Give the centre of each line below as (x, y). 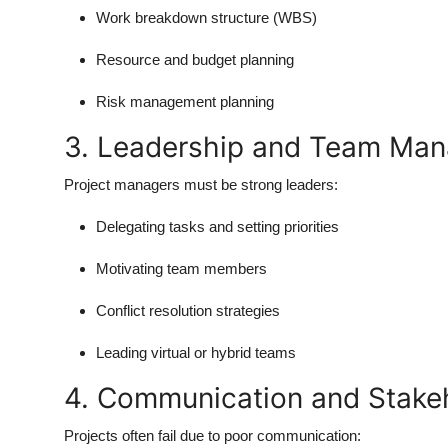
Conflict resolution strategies (188, 310)
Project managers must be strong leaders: (201, 184)
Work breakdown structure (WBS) (206, 17)
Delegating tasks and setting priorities (217, 226)
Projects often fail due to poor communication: (212, 435)
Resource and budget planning (195, 59)
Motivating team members (181, 268)
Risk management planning (185, 101)
